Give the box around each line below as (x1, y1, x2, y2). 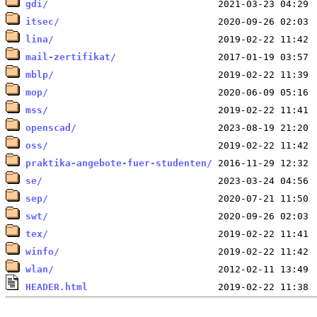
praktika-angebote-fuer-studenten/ (25, 157, 212, 168)
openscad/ (25, 122, 76, 133)
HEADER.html (25, 281, 88, 292)
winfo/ (25, 246, 59, 257)
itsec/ (25, 16, 59, 27)
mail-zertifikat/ (25, 51, 116, 62)
